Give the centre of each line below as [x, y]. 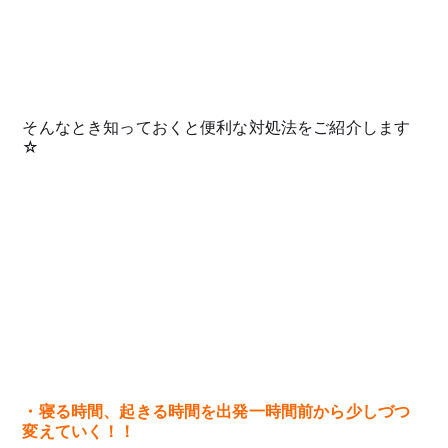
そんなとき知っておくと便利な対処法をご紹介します [216, 127]
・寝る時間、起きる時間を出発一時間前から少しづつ [216, 411]
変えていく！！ [79, 431]
